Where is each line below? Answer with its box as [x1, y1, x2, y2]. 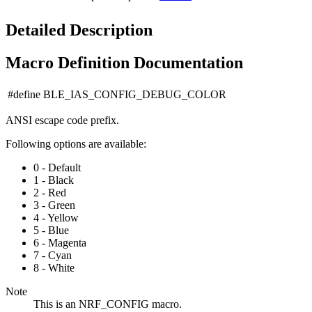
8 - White [33, 261, 75, 274]
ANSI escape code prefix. [6, 114, 119, 126]
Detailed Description [6, 20, 153, 39]
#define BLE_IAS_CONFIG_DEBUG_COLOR [8, 88, 226, 100]
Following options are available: [6, 137, 146, 150]
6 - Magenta [33, 236, 86, 249]
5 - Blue [33, 224, 69, 236]
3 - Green [33, 198, 75, 211]
